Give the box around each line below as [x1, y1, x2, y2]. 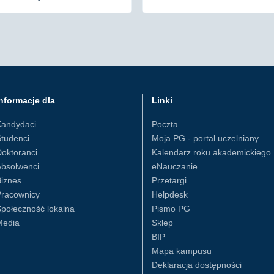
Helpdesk [152, 190, 188, 199]
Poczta [152, 119, 178, 129]
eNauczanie [152, 161, 198, 171]
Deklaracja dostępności [152, 260, 242, 270]
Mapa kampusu [152, 246, 212, 256]
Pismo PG [152, 204, 190, 213]
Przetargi [152, 176, 187, 185]
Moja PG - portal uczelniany [152, 133, 259, 143]
